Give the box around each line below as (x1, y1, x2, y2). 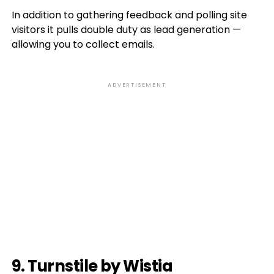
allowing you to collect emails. (11, 37, 155, 51)
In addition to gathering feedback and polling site (11, 8, 247, 22)
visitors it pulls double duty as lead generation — (11, 23, 241, 37)
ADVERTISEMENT (108, 81, 166, 89)
